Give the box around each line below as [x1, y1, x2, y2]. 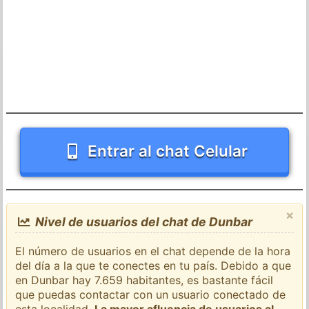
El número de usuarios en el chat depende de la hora [15, 243, 291, 258]
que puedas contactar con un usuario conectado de [15, 287, 286, 301]
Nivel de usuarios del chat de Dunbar [32, 214, 252, 229]
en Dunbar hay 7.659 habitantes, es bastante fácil [15, 272, 274, 287]
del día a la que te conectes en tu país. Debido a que [15, 258, 292, 272]
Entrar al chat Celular [87, 141, 248, 160]
